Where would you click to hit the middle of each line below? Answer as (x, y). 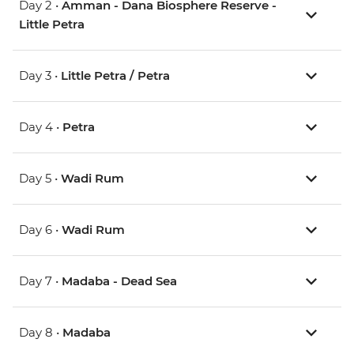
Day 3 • (40, 76)
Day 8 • (41, 333)
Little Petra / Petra (115, 76)
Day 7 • (40, 281)
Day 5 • (40, 179)
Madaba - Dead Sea (119, 281)
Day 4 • (41, 127)
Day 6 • (40, 230)
